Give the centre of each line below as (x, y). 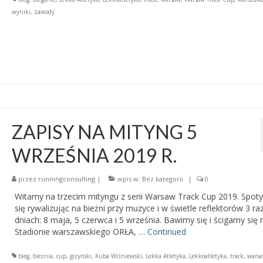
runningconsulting (66, 179)
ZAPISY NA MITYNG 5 (104, 132)
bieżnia (43, 256)
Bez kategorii (162, 179)
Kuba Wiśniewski (118, 256)
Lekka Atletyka (165, 256)
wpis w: (129, 179)
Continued (166, 232)
